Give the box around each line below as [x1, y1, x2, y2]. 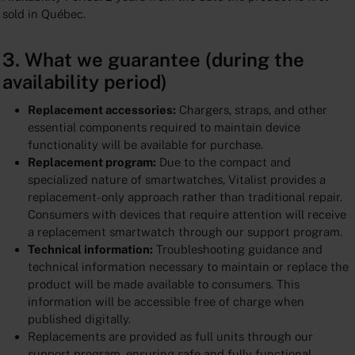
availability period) [2, 70, 167, 93]
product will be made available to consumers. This [27, 277, 300, 292]
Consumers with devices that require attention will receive [27, 208, 346, 222]
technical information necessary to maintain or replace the [27, 260, 349, 274]
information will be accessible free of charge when [27, 295, 304, 309]
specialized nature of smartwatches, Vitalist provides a [27, 173, 326, 187]
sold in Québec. [2, 6, 86, 21]
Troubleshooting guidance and [152, 242, 323, 257]
